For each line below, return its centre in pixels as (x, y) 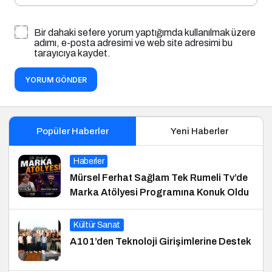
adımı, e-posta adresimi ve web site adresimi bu (133, 43)
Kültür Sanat (97, 225)
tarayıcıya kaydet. (72, 53)
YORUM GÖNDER (56, 80)
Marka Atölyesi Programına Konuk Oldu (159, 192)
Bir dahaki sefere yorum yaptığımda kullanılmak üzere (145, 33)
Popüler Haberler (72, 131)
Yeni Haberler (199, 131)
